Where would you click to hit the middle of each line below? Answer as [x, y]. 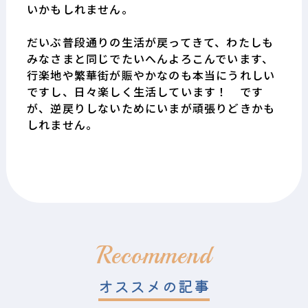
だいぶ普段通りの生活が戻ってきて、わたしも [150, 42]
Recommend [154, 255]
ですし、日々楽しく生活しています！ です [145, 91]
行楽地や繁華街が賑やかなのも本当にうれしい [151, 75]
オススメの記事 [154, 285]
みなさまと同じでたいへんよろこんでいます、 [150, 58]
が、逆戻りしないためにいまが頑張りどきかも [151, 108]
